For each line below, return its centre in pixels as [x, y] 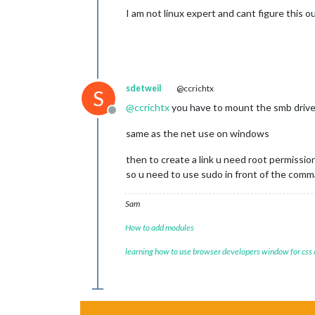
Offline [128, 117]
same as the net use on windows [198, 133]
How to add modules [160, 227]
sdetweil [143, 88]
